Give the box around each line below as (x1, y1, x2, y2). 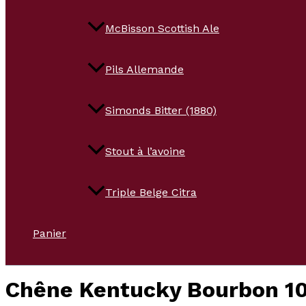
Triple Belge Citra (105, 186, 197, 199)
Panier (33, 227, 66, 240)
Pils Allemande (105, 63, 184, 76)
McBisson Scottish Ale (105, 22, 219, 36)
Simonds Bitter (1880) (105, 104, 217, 117)
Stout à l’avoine (105, 145, 185, 158)
